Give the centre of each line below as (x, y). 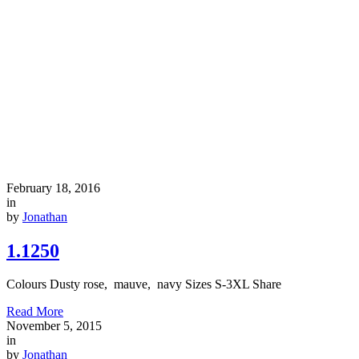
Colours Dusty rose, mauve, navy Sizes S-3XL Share (144, 284)
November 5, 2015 (54, 326)
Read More (35, 312)
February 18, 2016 (53, 188)
